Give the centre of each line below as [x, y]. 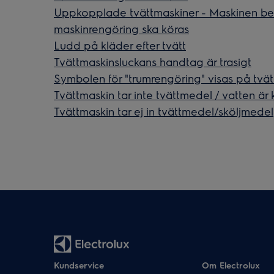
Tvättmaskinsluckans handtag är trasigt [153, 61]
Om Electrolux [231, 265]
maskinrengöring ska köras [121, 28]
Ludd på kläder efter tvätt [120, 45]
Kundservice [79, 265]
